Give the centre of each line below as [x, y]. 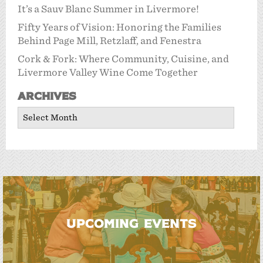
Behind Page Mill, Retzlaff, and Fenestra [109, 41]
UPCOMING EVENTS [131, 222]
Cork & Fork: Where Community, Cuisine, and [123, 59]
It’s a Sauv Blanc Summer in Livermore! [108, 9]
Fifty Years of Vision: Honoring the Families [119, 27]
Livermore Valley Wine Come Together [108, 72]
